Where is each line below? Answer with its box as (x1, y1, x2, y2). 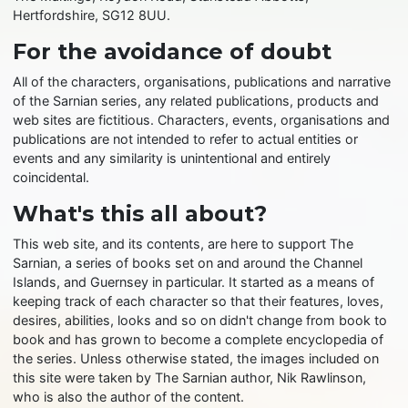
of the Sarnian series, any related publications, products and (13, 93, 380, 109)
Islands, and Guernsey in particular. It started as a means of (13, 274, 375, 291)
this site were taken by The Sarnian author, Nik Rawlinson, (13, 370, 367, 386)
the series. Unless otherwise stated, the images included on (13, 351, 380, 367)
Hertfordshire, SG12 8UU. (13, 7, 171, 24)
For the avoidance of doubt (13, 38, 332, 66)
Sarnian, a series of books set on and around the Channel (13, 255, 363, 271)
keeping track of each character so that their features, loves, (13, 293, 384, 310)
